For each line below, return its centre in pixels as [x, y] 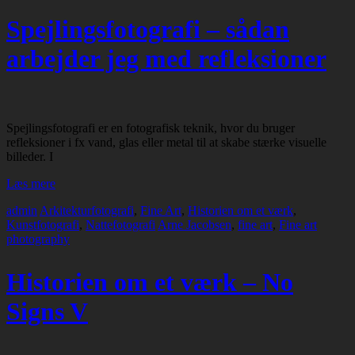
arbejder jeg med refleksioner [166, 58]
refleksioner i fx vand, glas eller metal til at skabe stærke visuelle [166, 143]
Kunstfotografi [43, 225]
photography [38, 239]
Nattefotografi [120, 225]
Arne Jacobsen [195, 225]
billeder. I [30, 157]
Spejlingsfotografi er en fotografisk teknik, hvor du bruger [151, 128]
